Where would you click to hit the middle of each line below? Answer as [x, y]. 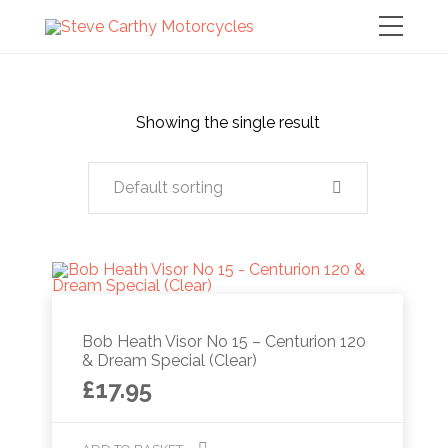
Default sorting [167, 187]
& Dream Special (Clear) [170, 360]
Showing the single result [227, 122]
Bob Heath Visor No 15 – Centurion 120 [224, 341]
